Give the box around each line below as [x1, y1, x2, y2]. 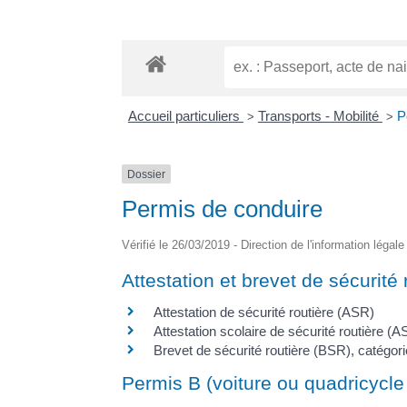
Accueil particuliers [127, 107, 243, 124]
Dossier [127, 167, 166, 181]
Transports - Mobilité [257, 107, 382, 124]
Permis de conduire [122, 195, 323, 223]
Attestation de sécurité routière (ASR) [154, 304, 375, 321]
